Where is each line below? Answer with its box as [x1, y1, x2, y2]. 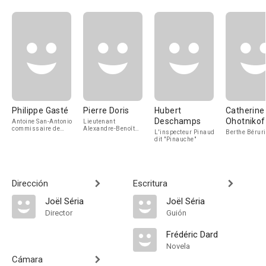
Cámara [12, 254, 43, 265]
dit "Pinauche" [154, 136, 196, 142]
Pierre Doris [83, 106, 129, 115]
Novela [166, 242, 190, 251]
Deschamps [154, 116, 201, 126]
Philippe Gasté [12, 106, 69, 115]
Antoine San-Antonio [12, 118, 72, 125]
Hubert [154, 106, 182, 115]
